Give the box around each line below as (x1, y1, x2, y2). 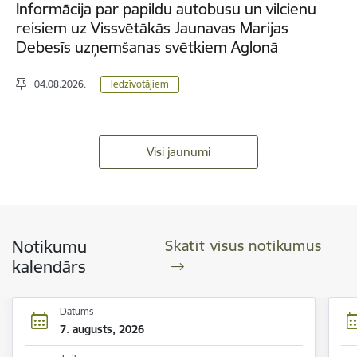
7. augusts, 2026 (59, 322, 144, 337)
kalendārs (12, 256, 86, 278)
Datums (59, 305, 94, 318)
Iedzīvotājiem (111, 78, 169, 91)
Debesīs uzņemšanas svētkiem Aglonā (16, 37, 278, 57)
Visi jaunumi (147, 144, 210, 160)
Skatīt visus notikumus (164, 237, 322, 256)
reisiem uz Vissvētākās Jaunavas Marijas (16, 18, 288, 38)
